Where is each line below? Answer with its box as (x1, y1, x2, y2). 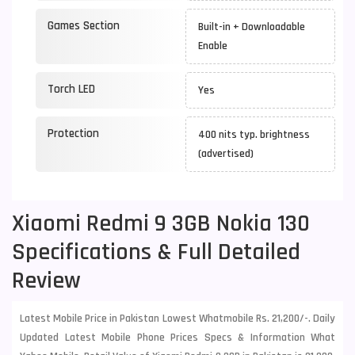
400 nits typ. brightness (198, 128, 310, 142)
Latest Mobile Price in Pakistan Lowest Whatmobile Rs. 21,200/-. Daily (20, 311, 335, 326)
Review (12, 265, 81, 296)
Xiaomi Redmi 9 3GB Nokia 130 (12, 208, 310, 239)
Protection (48, 126, 99, 141)
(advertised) (198, 147, 258, 161)
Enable (198, 39, 227, 53)
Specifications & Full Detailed (12, 237, 300, 267)
